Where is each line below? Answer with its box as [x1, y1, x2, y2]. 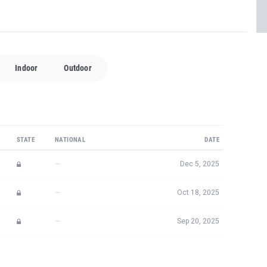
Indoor [15, 63, 38, 73]
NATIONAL [55, 136, 86, 144]
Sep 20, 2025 [177, 217, 219, 225]
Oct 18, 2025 [177, 188, 219, 197]
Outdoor [64, 63, 92, 73]
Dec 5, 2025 [180, 160, 219, 168]
